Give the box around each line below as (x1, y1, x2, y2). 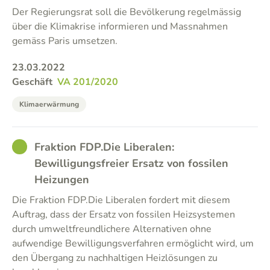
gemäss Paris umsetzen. (12, 34, 118, 48)
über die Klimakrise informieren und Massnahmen (12, 20, 228, 33)
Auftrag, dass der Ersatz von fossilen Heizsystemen (12, 208, 235, 221)
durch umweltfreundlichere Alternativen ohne (12, 222, 212, 236)
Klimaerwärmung (19, 99, 79, 109)
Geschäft (12, 75, 52, 89)
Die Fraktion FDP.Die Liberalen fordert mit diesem (12, 193, 230, 207)
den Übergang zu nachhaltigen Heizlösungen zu (12, 251, 218, 265)
